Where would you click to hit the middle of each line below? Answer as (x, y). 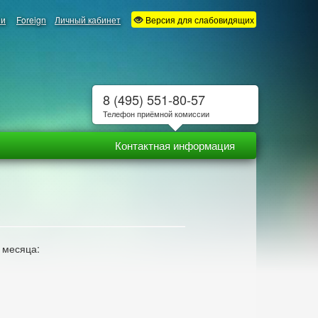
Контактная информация (175, 145)
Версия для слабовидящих (199, 20)
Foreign (31, 20)
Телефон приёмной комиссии (156, 114)
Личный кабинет (88, 20)
